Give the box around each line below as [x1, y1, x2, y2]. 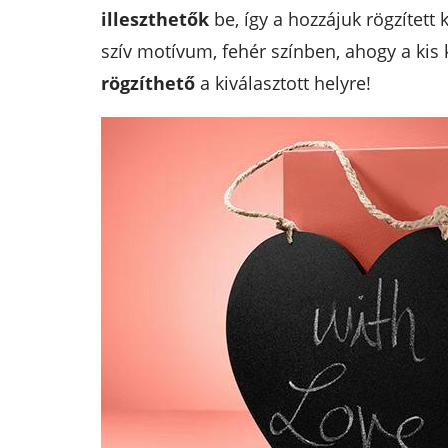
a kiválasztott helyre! [194, 70, 371, 95]
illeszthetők [100, 6, 209, 31]
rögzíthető [100, 70, 195, 95]
